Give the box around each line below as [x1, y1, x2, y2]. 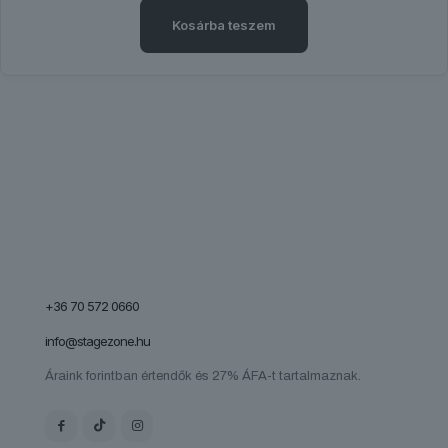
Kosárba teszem [172, 16, 276, 33]
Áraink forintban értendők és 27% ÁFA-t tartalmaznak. [45, 368, 361, 383]
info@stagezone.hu [45, 332, 150, 349]
